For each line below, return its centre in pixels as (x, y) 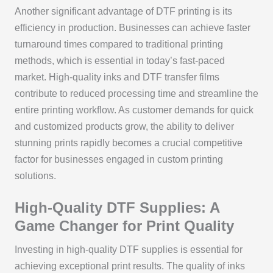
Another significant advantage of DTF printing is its (123, 11)
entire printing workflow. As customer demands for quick (134, 110)
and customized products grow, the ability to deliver (124, 126)
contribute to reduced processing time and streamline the (136, 93)
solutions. (35, 175)
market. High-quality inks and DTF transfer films (117, 77)
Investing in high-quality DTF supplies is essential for (128, 250)
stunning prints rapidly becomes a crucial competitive (128, 143)
